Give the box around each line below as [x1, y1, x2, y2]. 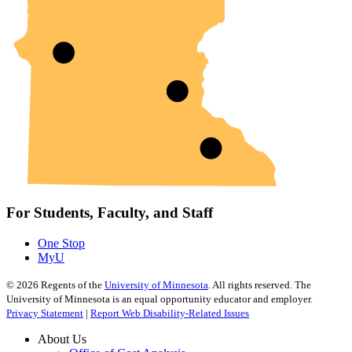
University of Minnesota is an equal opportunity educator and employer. [6, 292, 313, 305]
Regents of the [38, 278, 104, 291]
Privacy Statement [6, 306, 83, 319]
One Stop [38, 236, 85, 250]
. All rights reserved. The [208, 278, 311, 291]
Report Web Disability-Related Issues [90, 306, 249, 319]
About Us [38, 332, 86, 346]
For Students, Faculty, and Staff [6, 204, 213, 222]
